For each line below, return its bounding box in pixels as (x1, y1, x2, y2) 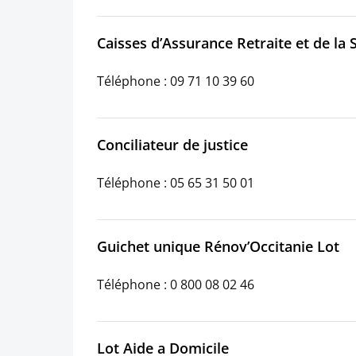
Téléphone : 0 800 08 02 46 (97, 275, 254, 293)
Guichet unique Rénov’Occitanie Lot (97, 237, 339, 257)
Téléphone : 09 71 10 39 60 (97, 72, 254, 90)
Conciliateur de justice (97, 135, 248, 155)
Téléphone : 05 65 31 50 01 (97, 173, 254, 192)
